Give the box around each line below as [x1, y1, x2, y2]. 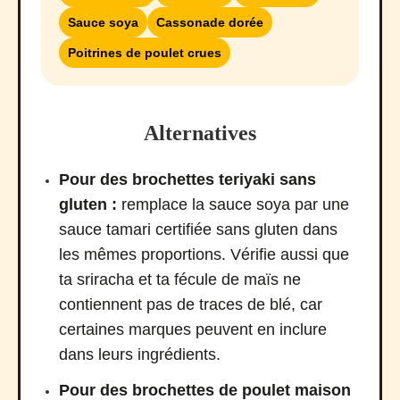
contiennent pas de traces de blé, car [59, 296, 322, 314]
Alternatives [144, 121, 256, 146]
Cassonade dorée [156, 15, 263, 30]
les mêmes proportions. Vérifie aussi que [59, 246, 349, 264]
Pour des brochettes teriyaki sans [59, 171, 316, 189]
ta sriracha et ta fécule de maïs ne [59, 271, 301, 289]
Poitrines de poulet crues [68, 46, 221, 61]
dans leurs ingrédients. [59, 346, 221, 364]
